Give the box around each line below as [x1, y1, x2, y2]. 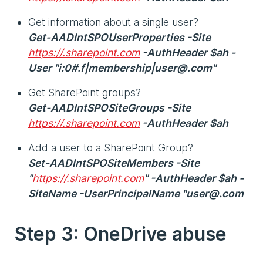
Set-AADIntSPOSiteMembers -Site [28, 156, 200, 169]
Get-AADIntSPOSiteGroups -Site [28, 101, 191, 114]
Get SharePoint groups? [28, 86, 144, 99]
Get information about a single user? [28, 15, 201, 28]
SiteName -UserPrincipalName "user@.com [28, 187, 244, 200]
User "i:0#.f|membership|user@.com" [28, 61, 216, 74]
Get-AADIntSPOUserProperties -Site [28, 31, 211, 43]
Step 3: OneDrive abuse [14, 222, 227, 245]
